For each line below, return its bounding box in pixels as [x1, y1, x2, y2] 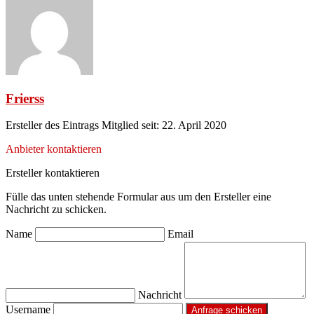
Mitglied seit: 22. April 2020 [102, 119, 226, 132]
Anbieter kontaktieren [6, 143, 102, 156]
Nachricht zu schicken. [6, 203, 107, 216]
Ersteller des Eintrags [6, 119, 99, 132]
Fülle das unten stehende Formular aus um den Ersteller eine [6, 191, 271, 203]
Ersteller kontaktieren [6, 167, 100, 179]
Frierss [6, 90, 44, 106]
